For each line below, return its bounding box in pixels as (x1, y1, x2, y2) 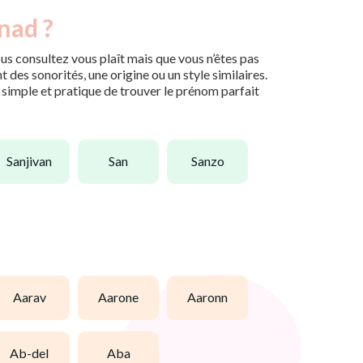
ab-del (19, 345, 49, 361)
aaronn (196, 289, 228, 305)
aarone (107, 289, 139, 305)
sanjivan (13, 153, 52, 169)
